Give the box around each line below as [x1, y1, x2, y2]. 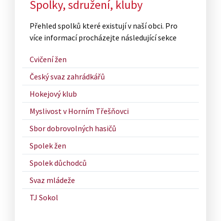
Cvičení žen [30, 54, 67, 65]
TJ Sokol [30, 192, 58, 203]
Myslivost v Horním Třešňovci [30, 106, 129, 116]
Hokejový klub [30, 89, 77, 99]
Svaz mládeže [30, 175, 75, 185]
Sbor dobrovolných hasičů [30, 123, 116, 134]
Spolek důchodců [30, 158, 87, 168]
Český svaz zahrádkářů [30, 72, 105, 82]
